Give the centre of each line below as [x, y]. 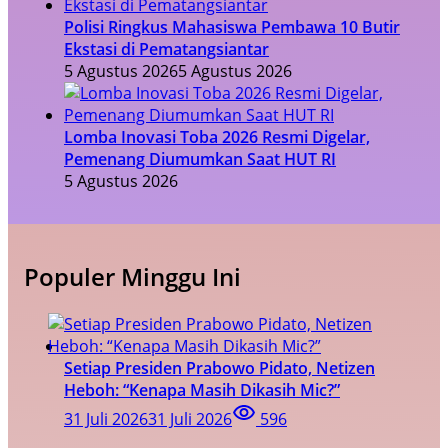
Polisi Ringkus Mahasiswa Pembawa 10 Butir [232, 27]
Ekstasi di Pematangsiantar [166, 49]
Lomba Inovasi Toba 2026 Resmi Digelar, [217, 137]
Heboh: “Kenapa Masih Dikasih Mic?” [202, 389]
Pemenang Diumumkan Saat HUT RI [200, 159]
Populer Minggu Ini [132, 276]
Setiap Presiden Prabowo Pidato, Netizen [219, 367]
